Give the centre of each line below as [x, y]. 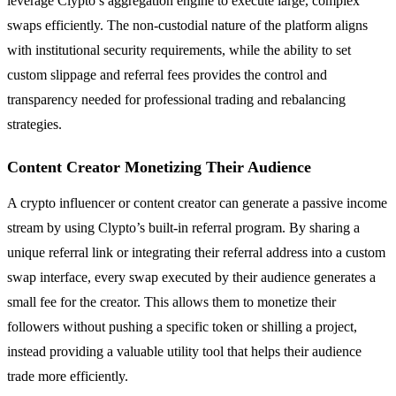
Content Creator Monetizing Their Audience [159, 167]
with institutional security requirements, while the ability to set [179, 49]
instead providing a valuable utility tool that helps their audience [184, 351]
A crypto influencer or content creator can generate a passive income [197, 202]
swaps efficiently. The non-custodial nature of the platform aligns [187, 25]
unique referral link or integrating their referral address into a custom [196, 252]
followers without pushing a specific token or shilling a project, [182, 326]
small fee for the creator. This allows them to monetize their [171, 301]
